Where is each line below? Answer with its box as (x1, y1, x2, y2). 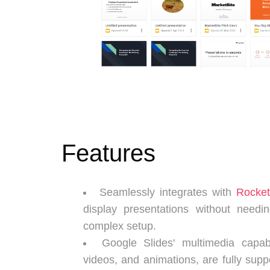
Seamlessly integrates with (99, 186, 236, 198)
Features (61, 140, 155, 166)
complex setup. (83, 220, 156, 232)
